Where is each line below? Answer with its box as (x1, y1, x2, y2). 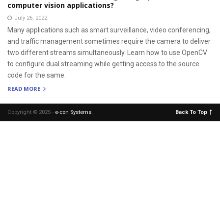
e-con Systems (55, 109, 91, 115)
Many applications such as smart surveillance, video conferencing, (7, 26, 211, 34)
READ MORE (7, 85, 42, 93)
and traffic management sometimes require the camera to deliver (7, 37, 211, 45)
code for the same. (7, 71, 66, 79)
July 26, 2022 (14, 14, 47, 21)
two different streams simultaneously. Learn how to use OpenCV (7, 48, 207, 56)
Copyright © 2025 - (7, 109, 55, 115)
